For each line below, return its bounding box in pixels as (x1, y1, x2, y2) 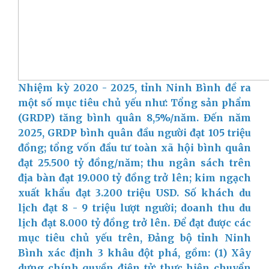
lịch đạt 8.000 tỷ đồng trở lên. (18, 216, 174, 229)
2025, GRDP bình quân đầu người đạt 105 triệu (18, 126, 251, 139)
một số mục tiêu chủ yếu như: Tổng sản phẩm (18, 96, 251, 109)
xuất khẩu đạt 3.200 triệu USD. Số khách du (18, 186, 251, 199)
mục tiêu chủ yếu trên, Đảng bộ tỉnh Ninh (18, 231, 251, 244)
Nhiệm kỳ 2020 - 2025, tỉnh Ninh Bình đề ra (18, 81, 251, 94)
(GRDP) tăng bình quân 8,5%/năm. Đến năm (18, 111, 251, 124)
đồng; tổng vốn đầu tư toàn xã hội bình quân (18, 141, 251, 154)
